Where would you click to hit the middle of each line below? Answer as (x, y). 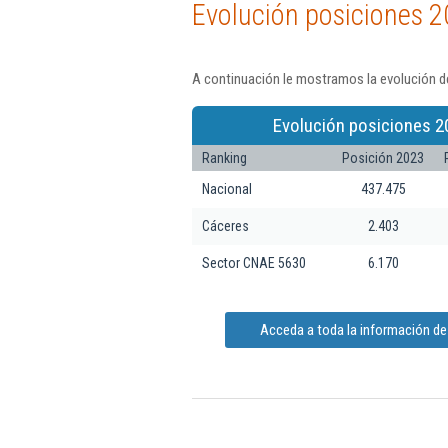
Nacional (227, 188)
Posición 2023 (383, 157)
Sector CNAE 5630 (254, 262)
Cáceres (225, 225)
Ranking (224, 157)
